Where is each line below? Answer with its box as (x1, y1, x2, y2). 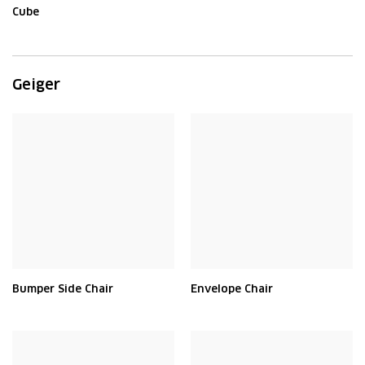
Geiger (12, 75, 60, 94)
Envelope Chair (191, 282, 273, 296)
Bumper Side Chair (12, 282, 113, 296)
